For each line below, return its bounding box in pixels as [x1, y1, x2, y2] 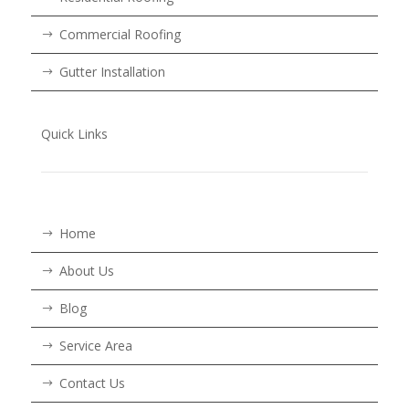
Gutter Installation [58, 62, 165, 80]
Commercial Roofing [58, 25, 181, 43]
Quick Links [40, 124, 108, 142]
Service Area [58, 336, 132, 354]
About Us [58, 261, 114, 279]
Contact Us [58, 373, 125, 392]
